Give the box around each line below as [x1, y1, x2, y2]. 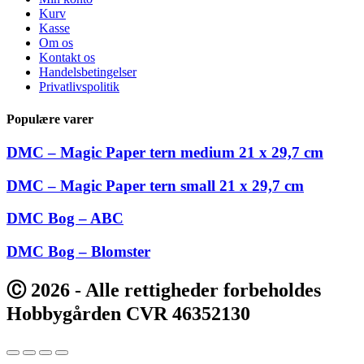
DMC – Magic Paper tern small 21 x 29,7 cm [6, 176, 304, 194]
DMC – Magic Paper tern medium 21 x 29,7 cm [6, 144, 323, 161]
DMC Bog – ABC [6, 210, 123, 227]
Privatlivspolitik [39, 80, 119, 94]
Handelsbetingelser [39, 65, 136, 80]
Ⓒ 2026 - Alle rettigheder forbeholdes [6, 279, 321, 301]
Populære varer [6, 111, 93, 126]
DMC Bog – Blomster [6, 243, 150, 261]
